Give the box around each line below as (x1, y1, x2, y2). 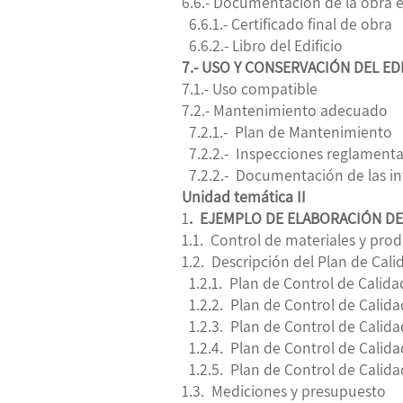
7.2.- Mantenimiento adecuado (182, 99, 391, 121)
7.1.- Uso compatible (182, 77, 321, 99)
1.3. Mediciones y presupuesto (182, 380, 386, 401)
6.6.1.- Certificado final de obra (182, 13, 392, 34)
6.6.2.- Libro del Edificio (182, 34, 343, 56)
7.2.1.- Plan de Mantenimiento (182, 121, 392, 142)
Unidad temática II (182, 185, 306, 207)
